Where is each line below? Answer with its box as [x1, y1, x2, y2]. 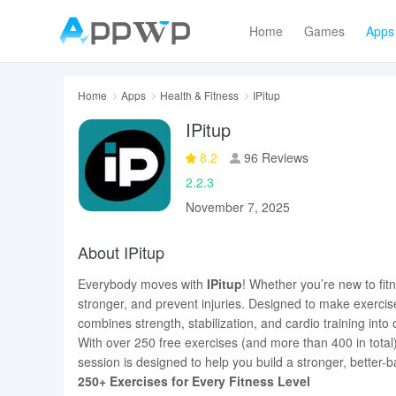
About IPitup [78, 240, 164, 263]
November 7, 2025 [186, 198, 290, 216]
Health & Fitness [160, 88, 239, 103]
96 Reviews [240, 148, 308, 166]
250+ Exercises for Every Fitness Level [78, 372, 310, 390]
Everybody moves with [78, 275, 207, 293]
